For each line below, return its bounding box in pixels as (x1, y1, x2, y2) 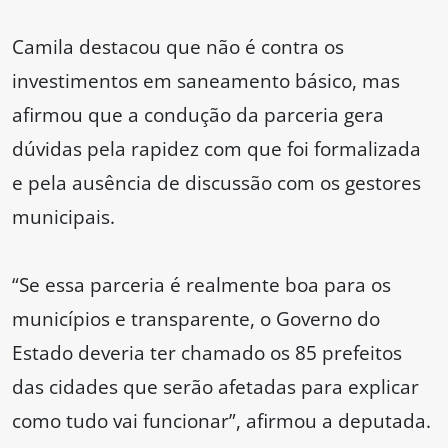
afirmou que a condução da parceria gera (12, 101, 384, 129)
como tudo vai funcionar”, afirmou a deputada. (12, 407, 431, 435)
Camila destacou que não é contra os (12, 33, 344, 61)
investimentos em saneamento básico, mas (12, 67, 400, 95)
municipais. (12, 203, 115, 231)
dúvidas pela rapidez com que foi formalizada (12, 135, 421, 163)
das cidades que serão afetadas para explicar (12, 373, 419, 401)
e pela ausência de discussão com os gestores (12, 169, 421, 197)
